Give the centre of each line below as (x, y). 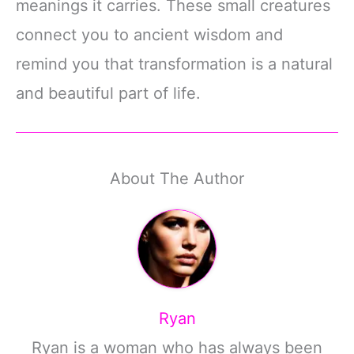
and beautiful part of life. (108, 93)
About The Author (177, 179)
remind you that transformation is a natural (174, 64)
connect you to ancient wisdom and (149, 34)
